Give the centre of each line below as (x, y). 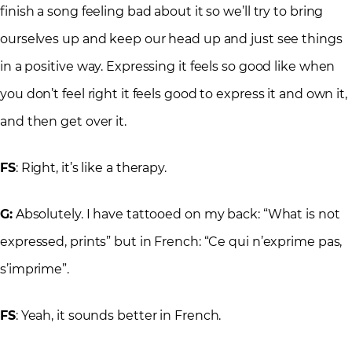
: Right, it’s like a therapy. (91, 168)
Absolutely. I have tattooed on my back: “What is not (176, 214)
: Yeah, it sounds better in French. (118, 316)
